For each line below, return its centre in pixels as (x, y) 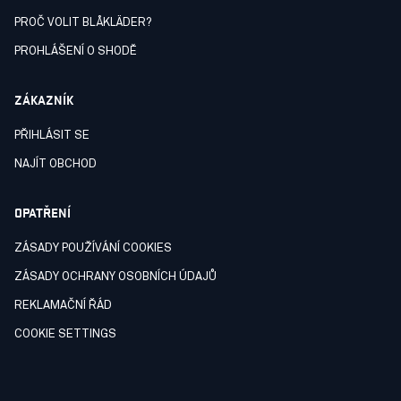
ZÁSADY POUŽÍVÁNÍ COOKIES (93, 248)
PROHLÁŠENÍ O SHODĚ (76, 51)
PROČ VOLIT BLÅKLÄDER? (83, 22)
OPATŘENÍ (43, 211)
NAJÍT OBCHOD (55, 164)
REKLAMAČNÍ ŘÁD (63, 305)
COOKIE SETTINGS (65, 334)
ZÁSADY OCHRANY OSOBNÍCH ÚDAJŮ (115, 277)
